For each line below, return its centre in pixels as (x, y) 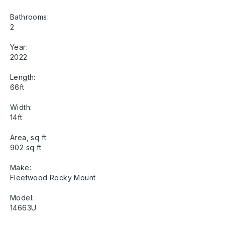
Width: (21, 107)
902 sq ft (26, 148)
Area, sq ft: (29, 138)
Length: (23, 77)
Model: (22, 198)
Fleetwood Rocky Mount (53, 178)
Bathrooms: (29, 17)
